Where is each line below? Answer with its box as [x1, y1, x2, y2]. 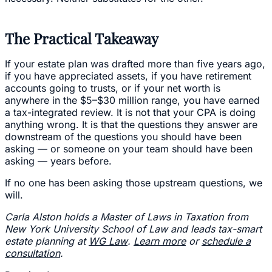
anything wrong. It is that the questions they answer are [5, 118, 257, 131]
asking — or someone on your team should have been [5, 142, 253, 155]
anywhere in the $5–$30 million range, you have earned [5, 93, 260, 106]
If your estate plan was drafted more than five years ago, [5, 57, 265, 70]
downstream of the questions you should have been [5, 130, 242, 143]
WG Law [89, 234, 127, 247]
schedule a [202, 234, 251, 247]
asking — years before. [5, 154, 112, 167]
